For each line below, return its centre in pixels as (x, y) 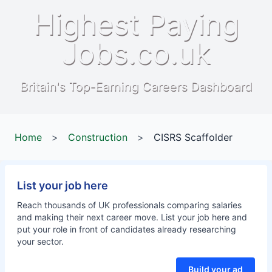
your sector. (40, 241)
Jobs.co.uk (136, 53)
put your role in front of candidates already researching (127, 229)
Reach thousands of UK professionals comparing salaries (129, 205)
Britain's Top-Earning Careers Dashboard (136, 86)
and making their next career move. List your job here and (132, 217)
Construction (98, 137)
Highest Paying (136, 24)
